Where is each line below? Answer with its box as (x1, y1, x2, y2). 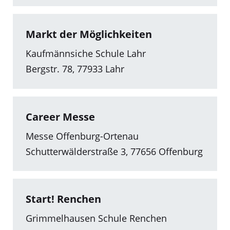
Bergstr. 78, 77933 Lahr (26, 63, 124, 75)
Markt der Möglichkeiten (26, 27, 152, 42)
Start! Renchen (26, 192, 101, 206)
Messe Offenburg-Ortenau (26, 129, 139, 142)
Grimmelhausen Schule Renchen (26, 212, 167, 225)
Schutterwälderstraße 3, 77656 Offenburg (26, 145, 203, 158)
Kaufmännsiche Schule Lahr (26, 47, 146, 60)
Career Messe (26, 109, 95, 124)
